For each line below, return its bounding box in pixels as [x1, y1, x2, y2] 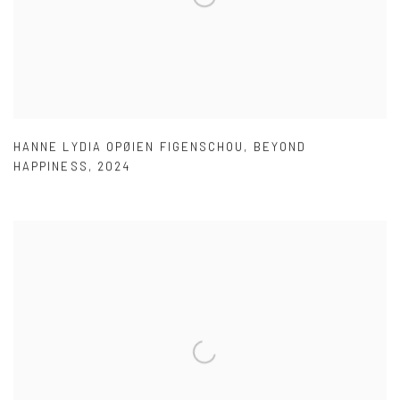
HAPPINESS [13, 159, 88, 174]
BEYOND [253, 139, 306, 154]
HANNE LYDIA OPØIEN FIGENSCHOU [13, 139, 245, 154]
